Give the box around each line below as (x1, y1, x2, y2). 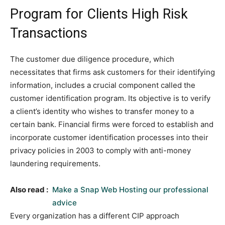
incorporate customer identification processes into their (10, 133, 208, 143)
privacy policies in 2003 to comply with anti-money (10, 146, 191, 156)
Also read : (10, 185, 48, 195)
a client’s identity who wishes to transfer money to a (10, 106, 194, 117)
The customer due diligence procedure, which (10, 54, 174, 64)
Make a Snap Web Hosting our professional (52, 185, 208, 195)
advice (52, 198, 77, 208)
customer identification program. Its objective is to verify (10, 93, 210, 103)
